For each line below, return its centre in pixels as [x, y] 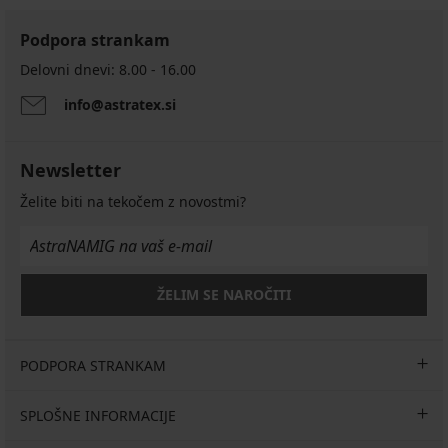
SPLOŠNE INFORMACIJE [98, 416]
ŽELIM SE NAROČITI [224, 295]
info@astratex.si [120, 105]
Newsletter [70, 170]
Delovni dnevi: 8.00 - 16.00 [108, 70]
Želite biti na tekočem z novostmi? [133, 202]
